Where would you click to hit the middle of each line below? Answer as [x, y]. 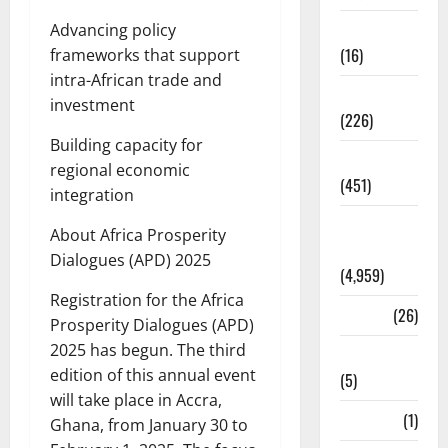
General [364, 225]
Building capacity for [126, 145]
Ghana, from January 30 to [149, 425]
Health [361, 315]
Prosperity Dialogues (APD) [152, 325]
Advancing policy [113, 30]
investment [92, 105]
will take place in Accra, [136, 400]
